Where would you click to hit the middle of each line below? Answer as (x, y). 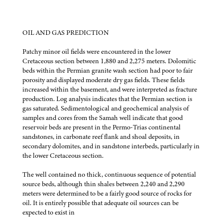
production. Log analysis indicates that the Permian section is (107, 99)
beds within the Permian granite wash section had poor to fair (108, 70)
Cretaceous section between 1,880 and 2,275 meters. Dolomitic (109, 61)
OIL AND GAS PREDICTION (66, 32)
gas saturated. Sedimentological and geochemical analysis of (106, 108)
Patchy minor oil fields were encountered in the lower (97, 51)
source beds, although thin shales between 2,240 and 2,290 (104, 184)
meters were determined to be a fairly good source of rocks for (107, 193)
